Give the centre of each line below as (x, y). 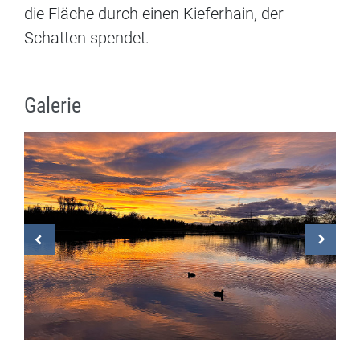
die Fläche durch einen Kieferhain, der (154, 14)
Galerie (53, 106)
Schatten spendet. (87, 38)
